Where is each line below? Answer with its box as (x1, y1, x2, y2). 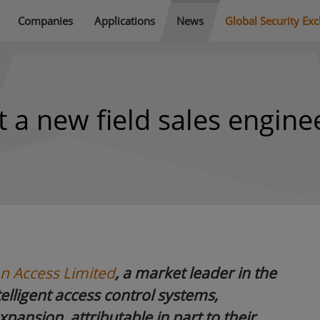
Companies (18, 13, 73, 28)
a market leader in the (122, 263, 276, 283)
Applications (94, 13, 155, 28)
